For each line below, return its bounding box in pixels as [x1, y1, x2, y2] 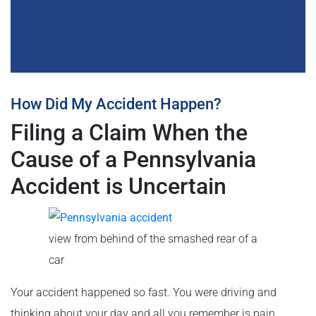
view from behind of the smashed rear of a [49, 231, 257, 245]
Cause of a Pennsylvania [11, 146, 256, 173]
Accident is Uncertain [11, 173, 226, 200]
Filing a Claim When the [11, 119, 248, 146]
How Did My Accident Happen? [11, 95, 221, 113]
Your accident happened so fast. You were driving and [11, 285, 276, 299]
